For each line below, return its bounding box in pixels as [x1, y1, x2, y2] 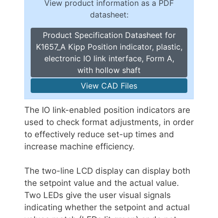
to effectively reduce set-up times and [24, 129, 174, 139]
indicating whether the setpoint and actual [24, 202, 190, 213]
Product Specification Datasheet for [42, 30, 176, 40]
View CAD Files [81, 80, 137, 91]
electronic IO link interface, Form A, [44, 53, 174, 63]
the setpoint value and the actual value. [24, 178, 179, 188]
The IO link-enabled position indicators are [24, 105, 190, 115]
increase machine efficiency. [24, 141, 135, 151]
